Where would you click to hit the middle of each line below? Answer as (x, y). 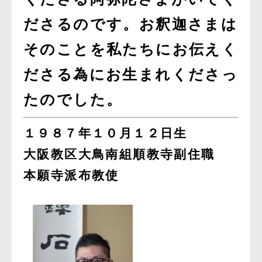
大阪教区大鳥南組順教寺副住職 (119, 154)
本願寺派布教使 (71, 175)
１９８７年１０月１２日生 (106, 133)
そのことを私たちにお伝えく (131, 49)
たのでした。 (73, 100)
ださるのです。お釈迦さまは (131, 24)
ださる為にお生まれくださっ (131, 75)
